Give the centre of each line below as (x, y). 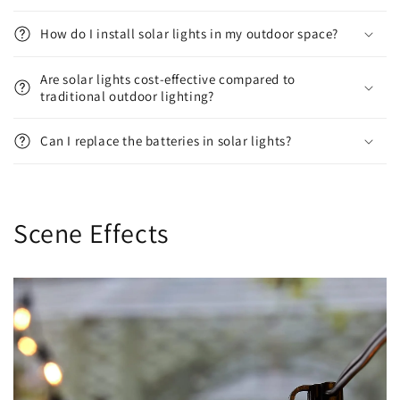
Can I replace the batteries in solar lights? (166, 140)
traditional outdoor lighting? (127, 96)
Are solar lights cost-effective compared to (168, 79)
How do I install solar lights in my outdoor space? (189, 33)
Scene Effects (91, 233)
